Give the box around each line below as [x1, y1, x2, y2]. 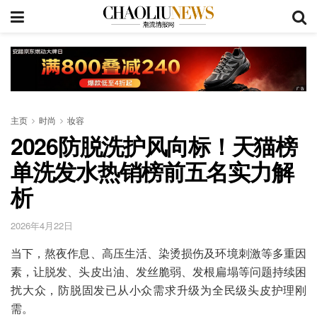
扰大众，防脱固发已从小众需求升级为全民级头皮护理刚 [11, 282, 306, 299]
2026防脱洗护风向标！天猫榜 [11, 129, 297, 162]
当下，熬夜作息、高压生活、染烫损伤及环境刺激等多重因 [11, 245, 306, 262]
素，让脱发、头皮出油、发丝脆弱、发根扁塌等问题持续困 [11, 263, 306, 280]
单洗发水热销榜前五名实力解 [11, 154, 294, 188]
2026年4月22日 [11, 219, 73, 233]
